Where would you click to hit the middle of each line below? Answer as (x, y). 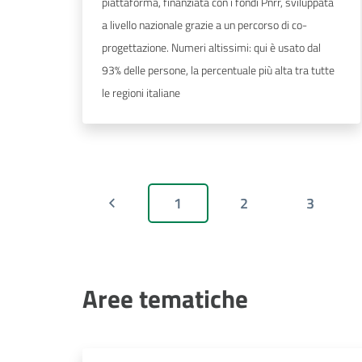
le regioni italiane (141, 93)
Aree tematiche (165, 299)
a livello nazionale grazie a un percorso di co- (204, 25)
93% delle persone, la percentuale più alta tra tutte (218, 70)
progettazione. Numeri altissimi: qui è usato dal (211, 48)
